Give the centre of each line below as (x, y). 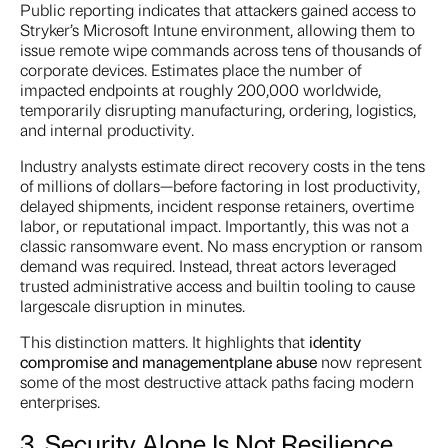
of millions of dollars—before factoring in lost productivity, (220, 186)
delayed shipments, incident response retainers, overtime (217, 206)
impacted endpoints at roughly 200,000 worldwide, (200, 90)
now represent (369, 362)
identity (335, 342)
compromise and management (127, 362)
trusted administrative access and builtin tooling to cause (217, 286)
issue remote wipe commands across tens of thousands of (220, 50)
